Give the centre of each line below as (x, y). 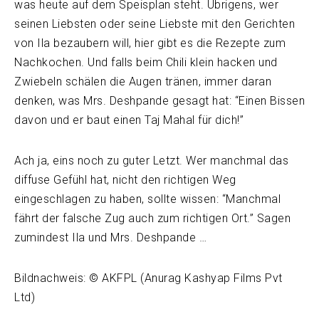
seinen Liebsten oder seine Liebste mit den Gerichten (155, 23)
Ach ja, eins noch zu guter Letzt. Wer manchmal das (151, 160)
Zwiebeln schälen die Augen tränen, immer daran (143, 81)
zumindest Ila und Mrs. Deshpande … (110, 237)
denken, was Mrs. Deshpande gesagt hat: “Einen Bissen (159, 100)
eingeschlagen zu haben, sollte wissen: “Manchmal (147, 199)
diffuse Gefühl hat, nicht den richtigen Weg (125, 179)
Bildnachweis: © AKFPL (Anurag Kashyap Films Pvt (148, 278)
